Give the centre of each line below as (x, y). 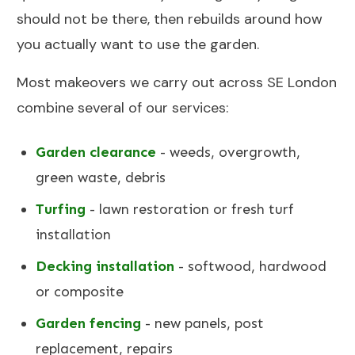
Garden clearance (96, 153)
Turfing (61, 210)
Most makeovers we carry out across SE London (177, 83)
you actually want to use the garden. (138, 45)
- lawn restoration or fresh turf (190, 210)
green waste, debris (101, 178)
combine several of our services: (122, 108)
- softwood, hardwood (250, 267)
